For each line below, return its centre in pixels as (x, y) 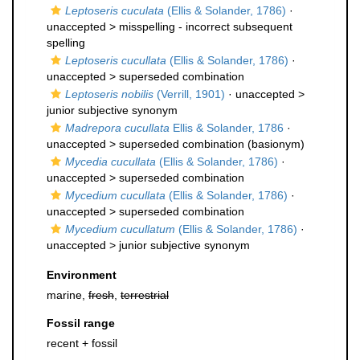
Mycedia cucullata (110, 162)
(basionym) (274, 144)
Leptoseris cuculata (115, 10)
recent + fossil (82, 343)
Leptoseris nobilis (109, 94)
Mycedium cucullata (115, 195)
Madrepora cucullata (117, 128)
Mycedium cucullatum (120, 229)
